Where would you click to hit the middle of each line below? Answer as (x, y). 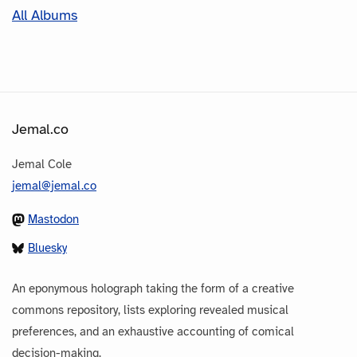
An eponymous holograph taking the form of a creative (153, 288)
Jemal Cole (42, 164)
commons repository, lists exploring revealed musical (150, 310)
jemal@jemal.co (54, 185)
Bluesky (47, 247)
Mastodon (53, 219)
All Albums (45, 15)
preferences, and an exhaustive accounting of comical (153, 331)
